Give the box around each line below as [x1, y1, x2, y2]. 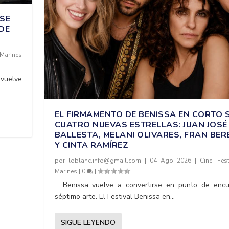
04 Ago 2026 [149, 156, 191, 165]
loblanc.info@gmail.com [68, 156, 141, 165]
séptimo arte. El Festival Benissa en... [54, 191, 175, 201]
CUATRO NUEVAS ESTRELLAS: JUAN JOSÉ [54, 119, 227, 130]
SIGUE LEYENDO [60, 217, 116, 227]
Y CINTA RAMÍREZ [54, 139, 129, 151]
